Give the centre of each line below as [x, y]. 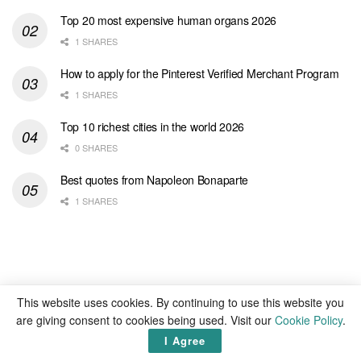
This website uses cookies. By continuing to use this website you [180, 302]
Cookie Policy [308, 320]
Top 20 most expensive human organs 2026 [169, 20]
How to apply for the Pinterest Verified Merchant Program [200, 73]
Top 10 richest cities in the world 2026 [153, 126]
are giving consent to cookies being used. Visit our [145, 320]
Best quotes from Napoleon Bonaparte [155, 179]
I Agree [185, 340]
